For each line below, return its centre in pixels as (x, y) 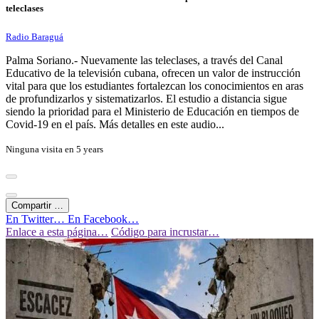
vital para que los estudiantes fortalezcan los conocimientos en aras (155, 86)
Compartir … (37, 206)
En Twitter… (37, 219)
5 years (90, 150)
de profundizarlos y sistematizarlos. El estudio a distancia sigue (146, 99)
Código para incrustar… (165, 232)
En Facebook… (103, 219)
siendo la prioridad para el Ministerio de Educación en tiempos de (152, 112)
